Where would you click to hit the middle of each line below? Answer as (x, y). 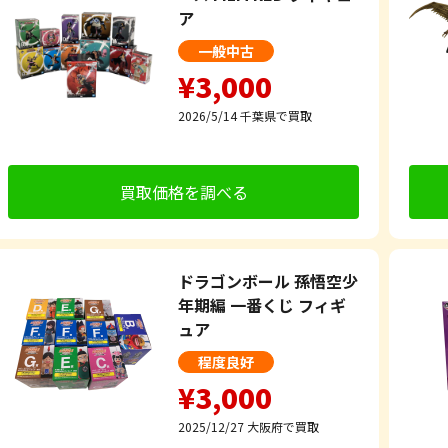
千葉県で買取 (276, 115)
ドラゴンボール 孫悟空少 (268, 280)
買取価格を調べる (183, 191)
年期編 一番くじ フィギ (262, 304)
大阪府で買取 (283, 426)
